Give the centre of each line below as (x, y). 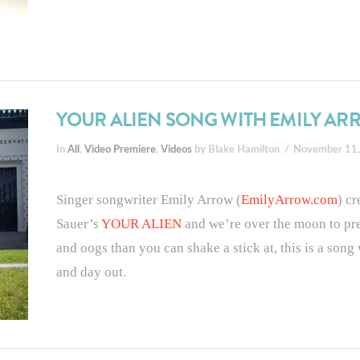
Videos (176, 149)
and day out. (91, 272)
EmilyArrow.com (289, 199)
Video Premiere (120, 149)
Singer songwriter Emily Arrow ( (148, 199)
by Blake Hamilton (235, 149)
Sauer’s (78, 223)
